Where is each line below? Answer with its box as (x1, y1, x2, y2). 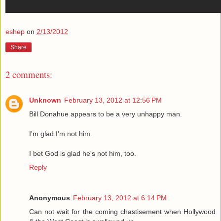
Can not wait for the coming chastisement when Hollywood (29, 208, 216, 216)
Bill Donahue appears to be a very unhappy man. (29, 110, 182, 118)
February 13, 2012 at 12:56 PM (64, 96, 162, 105)
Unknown (29, 96, 61, 105)
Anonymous (29, 194, 70, 202)
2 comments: (5, 68, 52, 80)
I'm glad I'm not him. (29, 130, 92, 138)
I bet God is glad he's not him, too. (29, 149, 136, 158)
